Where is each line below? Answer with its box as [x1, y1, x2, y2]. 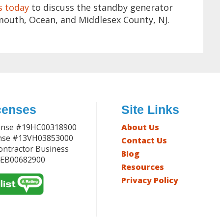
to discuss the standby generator [29, 1, 173, 13]
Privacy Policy [121, 175, 179, 186]
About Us [121, 122, 160, 133]
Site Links [121, 103, 180, 116]
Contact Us [121, 135, 167, 146]
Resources [121, 162, 165, 172]
